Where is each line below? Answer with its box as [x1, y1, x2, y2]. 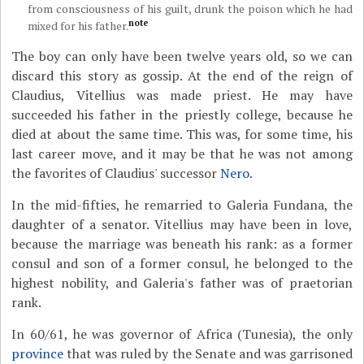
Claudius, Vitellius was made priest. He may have [11, 86, 353, 104]
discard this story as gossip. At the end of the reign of [11, 67, 353, 84]
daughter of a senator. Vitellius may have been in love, [11, 215, 353, 233]
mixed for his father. [28, 18, 129, 33]
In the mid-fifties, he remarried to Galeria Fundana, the [11, 196, 353, 214]
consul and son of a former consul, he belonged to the [11, 254, 353, 272]
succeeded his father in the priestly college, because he [11, 106, 353, 123]
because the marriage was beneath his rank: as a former [11, 235, 353, 253]
